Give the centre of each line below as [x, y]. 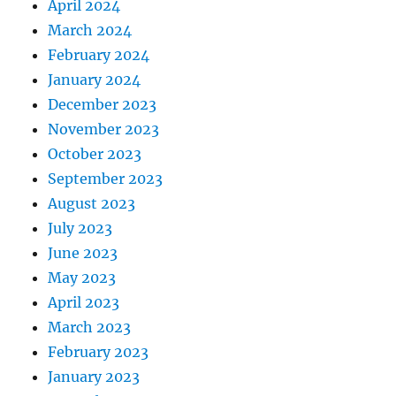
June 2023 [83, 253]
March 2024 [90, 30]
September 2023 [106, 179]
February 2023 [99, 352]
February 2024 [99, 55]
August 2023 [92, 204]
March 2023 [90, 327]
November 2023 [104, 129]
